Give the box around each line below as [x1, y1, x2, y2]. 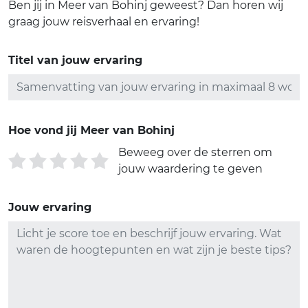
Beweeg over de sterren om [118, 145, 272, 159]
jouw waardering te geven [118, 162, 263, 175]
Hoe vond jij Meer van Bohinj [8, 123, 175, 137]
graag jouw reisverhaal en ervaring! [8, 14, 199, 28]
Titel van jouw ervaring [8, 53, 142, 67]
